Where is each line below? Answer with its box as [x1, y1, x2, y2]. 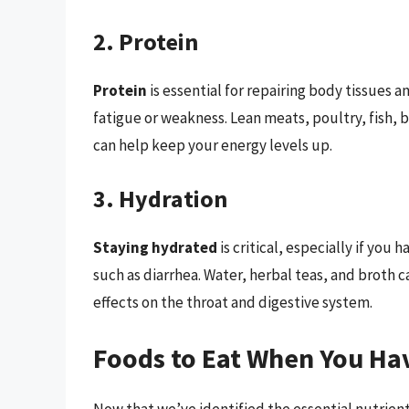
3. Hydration [93, 183, 227, 214]
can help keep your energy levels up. [93, 135, 332, 156]
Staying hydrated [93, 236, 217, 257]
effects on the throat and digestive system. [93, 291, 372, 312]
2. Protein [93, 26, 198, 58]
